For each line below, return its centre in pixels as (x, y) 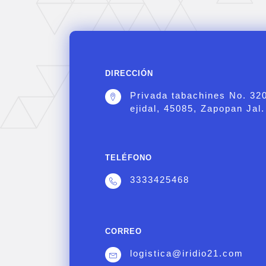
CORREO (123, 231)
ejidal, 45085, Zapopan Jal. (197, 108)
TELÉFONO (129, 158)
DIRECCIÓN (129, 73)
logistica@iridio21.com (187, 253)
